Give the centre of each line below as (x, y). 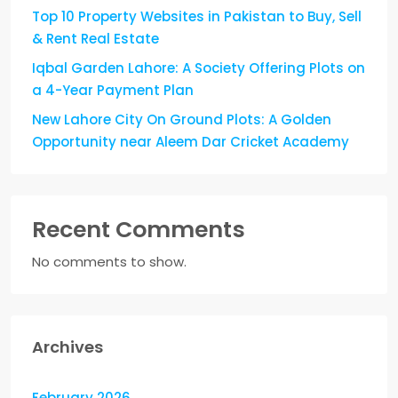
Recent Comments (139, 229)
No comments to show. (109, 261)
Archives (68, 346)
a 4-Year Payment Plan (113, 90)
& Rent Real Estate (96, 38)
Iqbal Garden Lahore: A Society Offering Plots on (199, 68)
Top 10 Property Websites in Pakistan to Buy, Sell (197, 16)
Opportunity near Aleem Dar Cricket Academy (191, 141)
